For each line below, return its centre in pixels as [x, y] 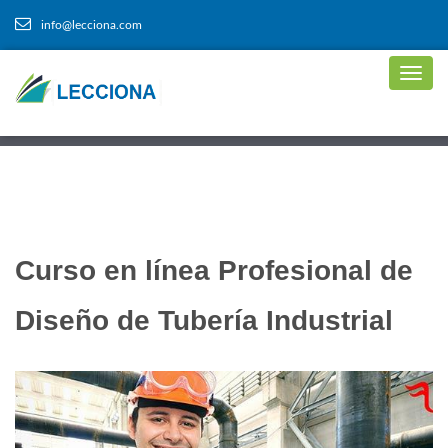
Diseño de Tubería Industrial [204, 320]
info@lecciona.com [91, 25]
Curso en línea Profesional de [214, 270]
